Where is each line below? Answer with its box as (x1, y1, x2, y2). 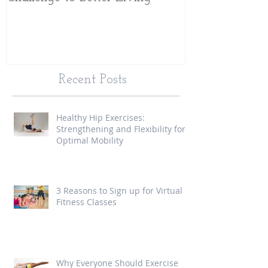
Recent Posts (59, 73, 127, 87)
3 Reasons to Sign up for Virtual (56, 185, 182, 197)
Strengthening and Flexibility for (56, 123, 185, 135)
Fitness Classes (56, 196, 117, 208)
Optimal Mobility (56, 135, 123, 147)
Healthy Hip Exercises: (56, 112, 145, 124)
